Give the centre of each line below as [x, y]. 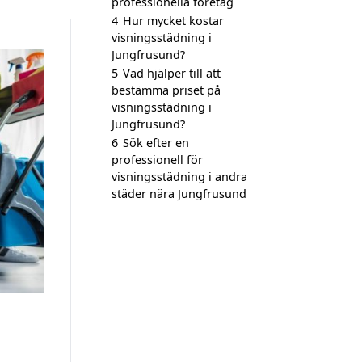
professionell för [157, 160]
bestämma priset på [166, 90]
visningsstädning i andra [179, 177]
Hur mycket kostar [173, 21]
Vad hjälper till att [172, 73]
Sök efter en [156, 143]
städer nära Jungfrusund [179, 194]
